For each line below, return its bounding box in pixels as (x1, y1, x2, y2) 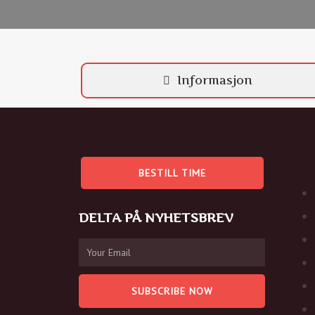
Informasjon (177, 73, 253, 87)
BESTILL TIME (138, 167, 206, 179)
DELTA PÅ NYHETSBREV (79, 210, 233, 225)
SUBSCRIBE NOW (131, 285, 213, 297)
